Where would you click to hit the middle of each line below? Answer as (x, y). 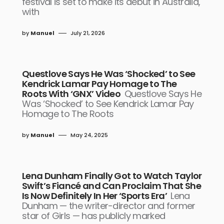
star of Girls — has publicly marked (94, 216)
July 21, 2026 (88, 33)
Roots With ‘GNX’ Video (71, 94)
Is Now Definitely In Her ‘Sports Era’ (95, 196)
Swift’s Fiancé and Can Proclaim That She (112, 186)
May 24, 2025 (89, 135)
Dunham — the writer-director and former (109, 206)
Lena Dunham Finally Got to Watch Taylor (112, 176)
